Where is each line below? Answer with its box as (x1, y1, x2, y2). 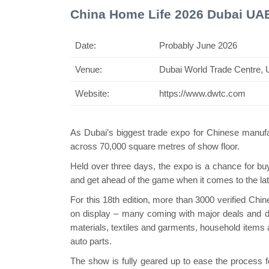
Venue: (75, 64, 104, 74)
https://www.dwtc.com (159, 88, 246, 98)
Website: (75, 88, 109, 98)
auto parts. (70, 235, 112, 246)
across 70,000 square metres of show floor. (70, 141, 240, 151)
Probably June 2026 (159, 40, 237, 50)
